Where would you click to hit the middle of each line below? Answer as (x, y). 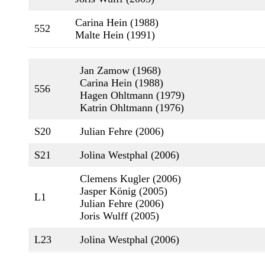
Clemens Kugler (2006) (130, 179)
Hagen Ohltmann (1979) (132, 95)
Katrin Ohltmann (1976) (132, 108)
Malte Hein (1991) (115, 35)
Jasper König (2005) (124, 191)
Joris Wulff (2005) (119, 216)
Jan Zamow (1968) (120, 70)
